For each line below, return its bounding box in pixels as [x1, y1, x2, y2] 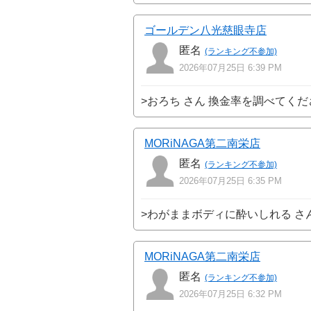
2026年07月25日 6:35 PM [179, 176, 282, 187]
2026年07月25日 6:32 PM [179, 289, 282, 300]
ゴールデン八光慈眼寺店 [144, 24, 267, 37]
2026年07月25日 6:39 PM [179, 62, 282, 74]
